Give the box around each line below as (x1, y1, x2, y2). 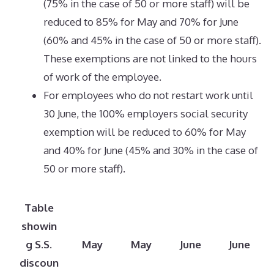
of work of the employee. (43, 70, 161, 83)
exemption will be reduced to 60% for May (43, 125, 246, 138)
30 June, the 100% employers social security (43, 106, 248, 120)
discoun (19, 256, 59, 269)
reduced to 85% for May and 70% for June (43, 15, 239, 28)
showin (21, 220, 57, 232)
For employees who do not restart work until (43, 88, 253, 102)
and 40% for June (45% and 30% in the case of (43, 143, 258, 157)
